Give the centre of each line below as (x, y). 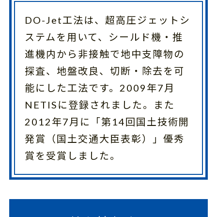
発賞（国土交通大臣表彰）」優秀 (104, 139)
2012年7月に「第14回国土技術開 (107, 122)
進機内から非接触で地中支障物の (104, 54)
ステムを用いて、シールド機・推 (104, 37)
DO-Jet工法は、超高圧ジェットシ (107, 20)
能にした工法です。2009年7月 (100, 88)
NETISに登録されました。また (100, 105)
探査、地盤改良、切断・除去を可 (104, 71)
